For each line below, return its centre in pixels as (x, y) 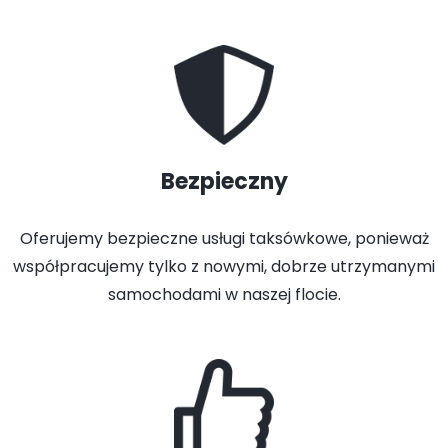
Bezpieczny (224, 181)
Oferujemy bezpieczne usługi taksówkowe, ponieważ (224, 238)
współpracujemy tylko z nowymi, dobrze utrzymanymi (224, 266)
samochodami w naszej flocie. (224, 294)
